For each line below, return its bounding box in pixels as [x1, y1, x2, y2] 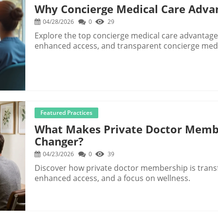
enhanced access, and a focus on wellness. [35, 172, 191, 183]
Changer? [35, 133, 84, 148]
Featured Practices [40, 108, 93, 117]
